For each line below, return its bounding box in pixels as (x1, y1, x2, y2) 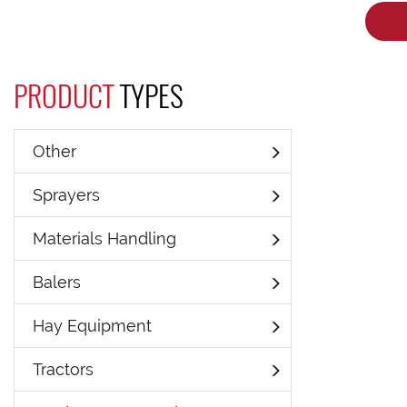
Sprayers (33, 185, 100, 204)
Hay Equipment (33, 316, 152, 335)
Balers (33, 273, 81, 292)
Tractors (33, 360, 94, 379)
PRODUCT (14, 74, 120, 116)
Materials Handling (33, 229, 176, 248)
